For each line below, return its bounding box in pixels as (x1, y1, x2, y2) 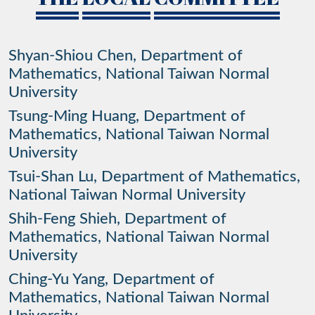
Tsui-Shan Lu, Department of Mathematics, (8, 169, 300, 185)
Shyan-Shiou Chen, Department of (8, 48, 243, 64)
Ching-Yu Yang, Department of (8, 271, 214, 288)
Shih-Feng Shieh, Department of (8, 211, 226, 227)
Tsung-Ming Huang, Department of (8, 108, 245, 124)
